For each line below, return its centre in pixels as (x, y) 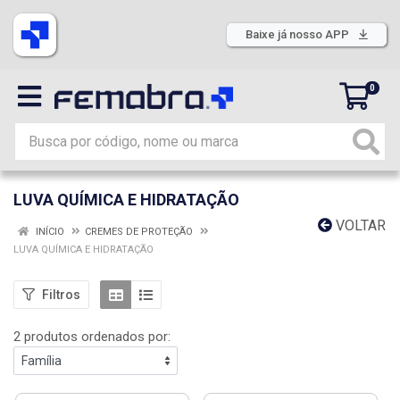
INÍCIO (49, 232)
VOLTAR (359, 225)
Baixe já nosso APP (299, 34)
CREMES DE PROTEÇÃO (139, 232)
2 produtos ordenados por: (92, 337)
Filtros (61, 294)
